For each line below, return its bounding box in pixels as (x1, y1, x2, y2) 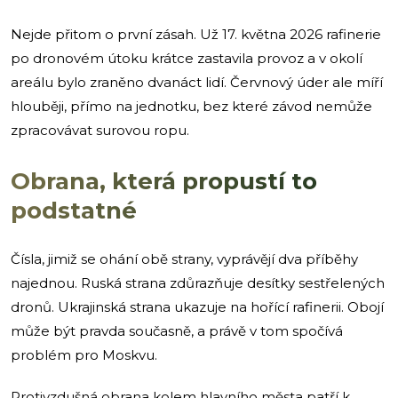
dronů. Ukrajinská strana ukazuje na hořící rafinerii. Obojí (11, 298, 384, 315)
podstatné (11, 195, 137, 225)
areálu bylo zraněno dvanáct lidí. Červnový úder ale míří (11, 73, 383, 91)
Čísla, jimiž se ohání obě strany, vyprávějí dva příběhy (11, 250, 358, 267)
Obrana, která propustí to (11, 166, 317, 195)
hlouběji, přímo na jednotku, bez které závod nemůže (11, 97, 372, 115)
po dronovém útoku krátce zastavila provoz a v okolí (11, 49, 362, 67)
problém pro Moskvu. (11, 346, 157, 363)
